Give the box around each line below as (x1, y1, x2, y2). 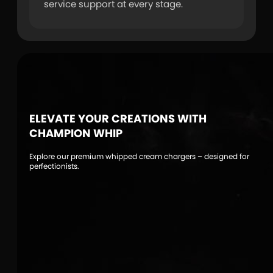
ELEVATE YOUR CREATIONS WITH (29, 111, 207, 127)
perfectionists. (29, 161, 79, 172)
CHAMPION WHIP (29, 126, 122, 141)
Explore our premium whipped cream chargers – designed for (29, 151, 249, 162)
